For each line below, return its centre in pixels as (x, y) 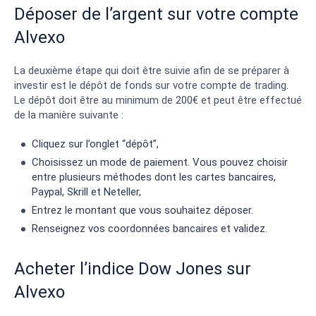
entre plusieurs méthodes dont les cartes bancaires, (154, 177)
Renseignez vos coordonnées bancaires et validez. (151, 228)
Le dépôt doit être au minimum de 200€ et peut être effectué (158, 100)
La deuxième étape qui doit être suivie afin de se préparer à (152, 70)
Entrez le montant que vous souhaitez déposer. (142, 210)
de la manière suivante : (69, 115)
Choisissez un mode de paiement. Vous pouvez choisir (160, 162)
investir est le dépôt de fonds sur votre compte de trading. (151, 85)
